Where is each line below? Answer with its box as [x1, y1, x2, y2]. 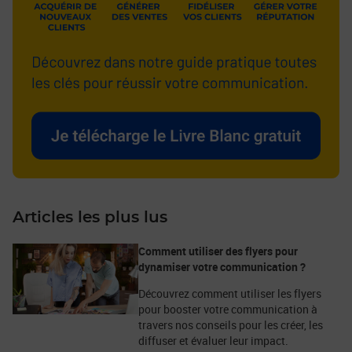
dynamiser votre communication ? [138, 258, 306, 274]
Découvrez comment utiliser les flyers [138, 285, 321, 301]
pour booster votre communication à [138, 301, 317, 317]
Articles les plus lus [13, 209, 167, 225]
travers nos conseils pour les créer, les [138, 317, 323, 332]
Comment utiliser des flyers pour [138, 243, 298, 258]
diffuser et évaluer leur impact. [138, 332, 288, 348]
